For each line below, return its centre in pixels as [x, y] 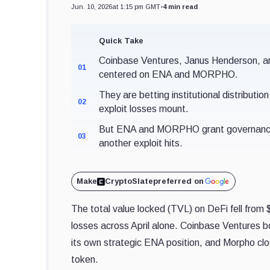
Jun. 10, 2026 [92, 6]
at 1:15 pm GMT [137, 6]
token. [85, 259]
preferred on [179, 181]
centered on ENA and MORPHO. [169, 74]
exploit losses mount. [144, 109]
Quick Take [121, 41]
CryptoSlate [129, 181]
